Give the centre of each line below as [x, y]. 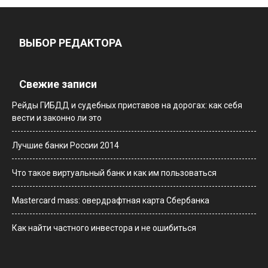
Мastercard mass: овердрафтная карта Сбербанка [111, 201]
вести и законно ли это [57, 118]
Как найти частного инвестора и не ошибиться [104, 228]
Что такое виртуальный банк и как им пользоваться [114, 173]
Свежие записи [58, 84]
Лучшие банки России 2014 [66, 146]
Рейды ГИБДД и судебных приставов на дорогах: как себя [127, 106]
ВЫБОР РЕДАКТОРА [71, 43]
